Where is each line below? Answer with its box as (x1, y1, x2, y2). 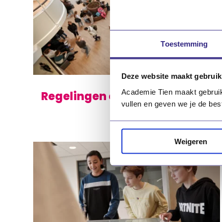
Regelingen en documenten (41, 89, 200, 105)
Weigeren (174, 137, 207, 146)
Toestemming (161, 39, 208, 48)
